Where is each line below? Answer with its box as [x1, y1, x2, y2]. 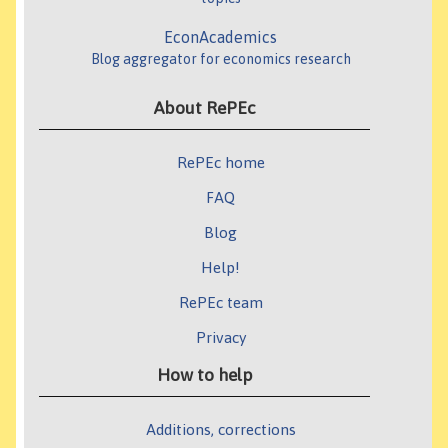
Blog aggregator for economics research [90, 51, 351, 68]
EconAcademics [164, 28, 277, 47]
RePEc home [176, 153, 265, 172]
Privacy [195, 328, 246, 347]
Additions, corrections [145, 420, 296, 439]
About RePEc [153, 98, 256, 119]
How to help [156, 365, 253, 386]
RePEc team [178, 293, 263, 312]
